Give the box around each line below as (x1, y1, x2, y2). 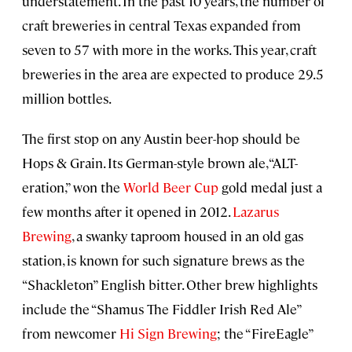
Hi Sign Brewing (119, 324, 217, 343)
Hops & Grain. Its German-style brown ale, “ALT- (22, 154, 298, 172)
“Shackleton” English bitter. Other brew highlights (22, 276, 317, 294)
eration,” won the (22, 178, 123, 196)
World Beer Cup (123, 178, 218, 196)
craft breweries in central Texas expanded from (22, 16, 301, 35)
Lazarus (233, 203, 279, 221)
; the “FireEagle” (217, 324, 313, 343)
